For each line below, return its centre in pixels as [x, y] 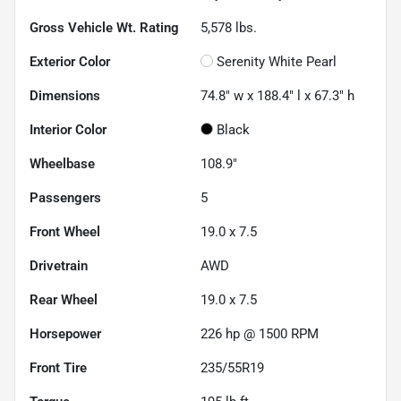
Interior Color [68, 130]
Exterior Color [70, 62]
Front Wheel [65, 232]
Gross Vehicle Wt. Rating [104, 28]
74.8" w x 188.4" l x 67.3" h [277, 96]
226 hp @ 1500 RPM [260, 334]
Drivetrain [59, 266]
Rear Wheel [64, 300]
